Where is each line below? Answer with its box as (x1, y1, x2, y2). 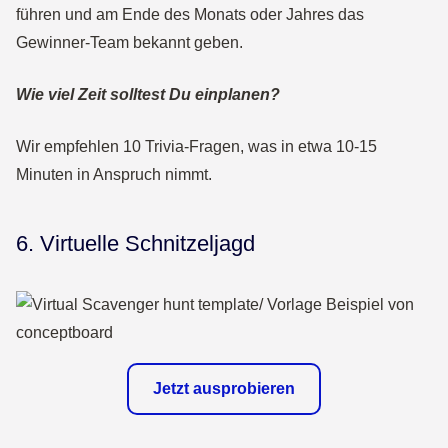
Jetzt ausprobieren (153, 380, 295, 397)
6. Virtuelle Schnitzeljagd (16, 231, 255, 256)
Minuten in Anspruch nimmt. (16, 166, 212, 183)
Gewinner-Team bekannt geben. (16, 34, 243, 51)
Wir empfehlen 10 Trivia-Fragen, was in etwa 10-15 (16, 138, 377, 155)
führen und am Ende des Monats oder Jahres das (16, 6, 364, 23)
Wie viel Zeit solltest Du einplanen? (16, 86, 280, 103)
